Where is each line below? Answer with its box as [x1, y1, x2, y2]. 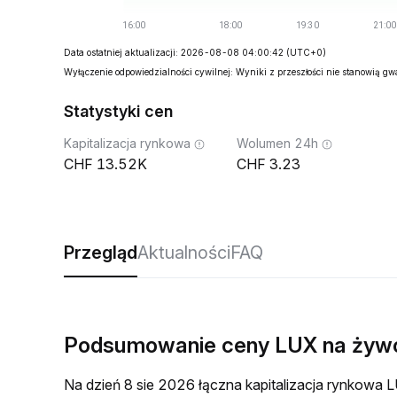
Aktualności [137, 242, 230, 263]
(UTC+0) [286, 47, 326, 58]
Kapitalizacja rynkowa [64, 136, 191, 151]
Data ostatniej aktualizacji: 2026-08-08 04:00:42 [64, 47, 284, 58]
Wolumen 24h [237, 136, 318, 151]
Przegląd [64, 242, 137, 263]
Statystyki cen [64, 102, 173, 121]
